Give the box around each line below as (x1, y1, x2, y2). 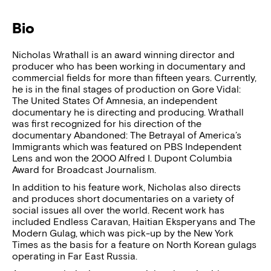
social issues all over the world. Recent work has (12, 204, 224, 216)
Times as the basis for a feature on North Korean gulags (12, 239, 256, 250)
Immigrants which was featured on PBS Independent (12, 141, 241, 152)
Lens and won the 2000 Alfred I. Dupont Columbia (12, 152, 232, 164)
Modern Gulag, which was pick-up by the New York (12, 227, 233, 239)
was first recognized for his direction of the (12, 118, 201, 129)
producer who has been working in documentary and (12, 60, 246, 72)
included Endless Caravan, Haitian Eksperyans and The (12, 216, 255, 227)
